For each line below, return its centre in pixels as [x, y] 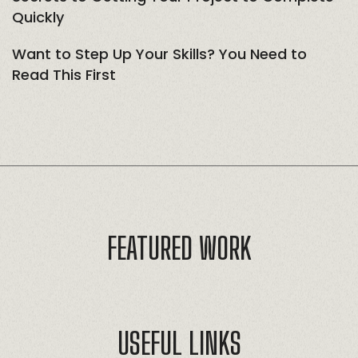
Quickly [38, 17]
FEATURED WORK [179, 248]
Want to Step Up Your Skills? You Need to [159, 54]
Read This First [64, 74]
